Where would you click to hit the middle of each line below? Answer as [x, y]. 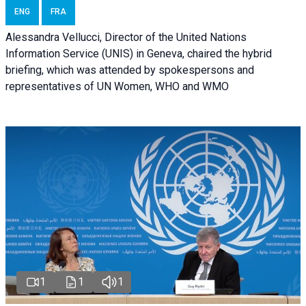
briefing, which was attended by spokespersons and [130, 70]
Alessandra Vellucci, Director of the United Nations [126, 38]
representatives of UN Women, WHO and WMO [117, 87]
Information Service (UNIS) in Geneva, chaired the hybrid [139, 54]
